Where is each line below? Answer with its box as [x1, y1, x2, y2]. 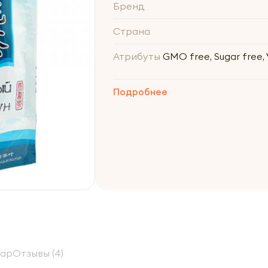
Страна [112, 25, 150, 37]
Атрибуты [112, 50, 160, 62]
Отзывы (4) [13, 246, 63, 259]
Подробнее [112, 86, 167, 98]
